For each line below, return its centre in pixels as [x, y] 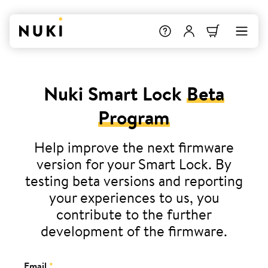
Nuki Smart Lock [115, 93]
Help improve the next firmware [134, 147]
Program [134, 117]
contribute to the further [134, 214]
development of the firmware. [134, 231]
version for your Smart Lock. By [134, 164]
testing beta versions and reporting [134, 181]
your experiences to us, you [134, 197]
